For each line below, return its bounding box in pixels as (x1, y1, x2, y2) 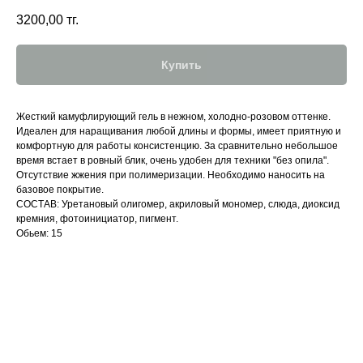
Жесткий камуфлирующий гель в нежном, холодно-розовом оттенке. (16, 111, 331, 123)
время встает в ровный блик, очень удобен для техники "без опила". (16, 155, 329, 167)
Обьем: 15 (16, 228, 62, 240)
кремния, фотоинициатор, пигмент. (16, 213, 178, 225)
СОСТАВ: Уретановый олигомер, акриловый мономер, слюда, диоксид (16, 199, 340, 211)
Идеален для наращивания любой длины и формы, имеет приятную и (16, 126, 341, 138)
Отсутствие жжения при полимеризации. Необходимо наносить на (16, 169, 325, 181)
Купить (161, 58, 202, 72)
